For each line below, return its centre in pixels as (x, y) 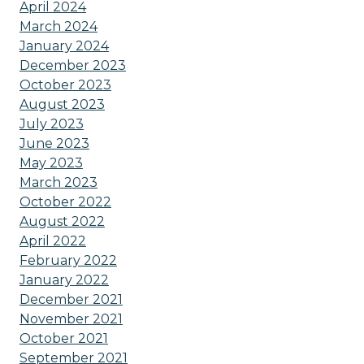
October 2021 (63, 338)
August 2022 (62, 221)
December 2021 (71, 299)
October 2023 (65, 84)
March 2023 (58, 182)
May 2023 (51, 162)
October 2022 (65, 201)
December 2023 (72, 65)
